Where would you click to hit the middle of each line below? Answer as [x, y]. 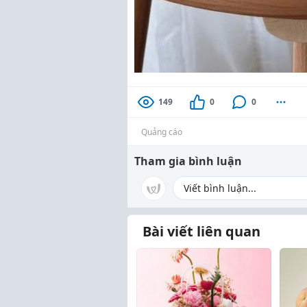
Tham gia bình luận [188, 161]
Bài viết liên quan [201, 231]
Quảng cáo [162, 132]
